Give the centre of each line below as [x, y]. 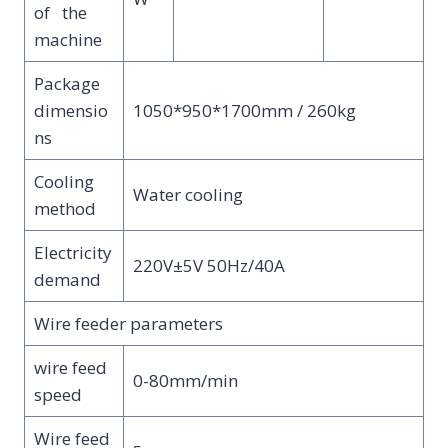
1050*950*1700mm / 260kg [244, 111]
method [64, 209]
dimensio [70, 111]
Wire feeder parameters [128, 324]
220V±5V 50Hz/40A [208, 266]
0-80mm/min [185, 381]
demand [67, 280]
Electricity [72, 253]
